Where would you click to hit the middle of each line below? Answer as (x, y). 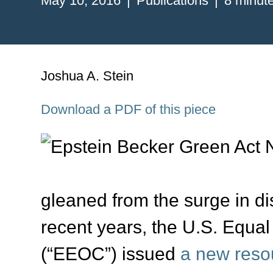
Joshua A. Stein (87, 76)
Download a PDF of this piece (129, 110)
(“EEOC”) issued (111, 254)
